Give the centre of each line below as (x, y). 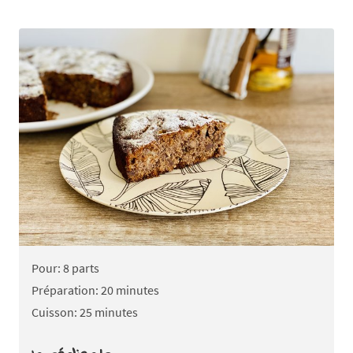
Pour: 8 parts (65, 268)
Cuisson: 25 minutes (85, 312)
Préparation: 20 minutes (95, 290)
